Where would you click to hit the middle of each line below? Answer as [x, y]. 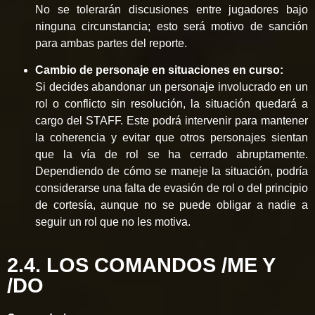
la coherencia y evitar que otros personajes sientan [172, 138]
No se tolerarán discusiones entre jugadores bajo [172, 9]
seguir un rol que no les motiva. [113, 222]
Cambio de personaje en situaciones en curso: [159, 70]
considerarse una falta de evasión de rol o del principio [172, 188]
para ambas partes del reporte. [111, 43]
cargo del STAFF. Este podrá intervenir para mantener [172, 121]
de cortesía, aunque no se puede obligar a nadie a [172, 205]
